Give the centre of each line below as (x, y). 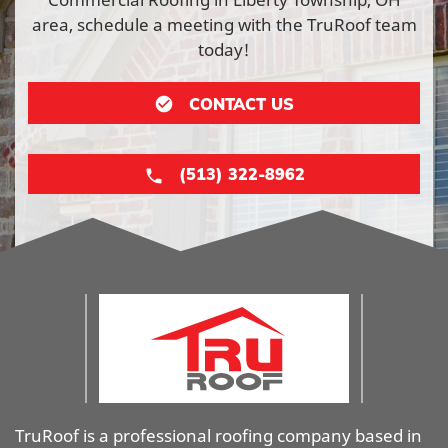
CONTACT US (241, 103)
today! (224, 49)
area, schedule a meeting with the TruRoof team (224, 24)
